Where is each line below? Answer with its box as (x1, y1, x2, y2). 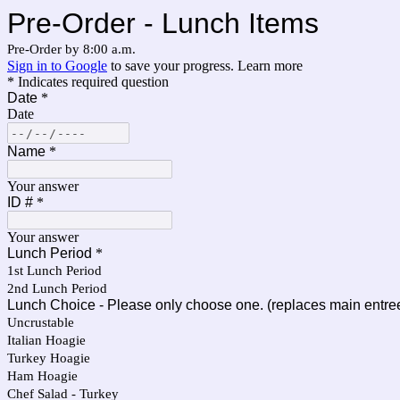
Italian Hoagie (7, 333, 86, 347)
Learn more (237, 58, 303, 73)
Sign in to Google (7, 58, 107, 73)
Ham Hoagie (7, 369, 78, 383)
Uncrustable (7, 315, 74, 329)
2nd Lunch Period (7, 281, 107, 296)
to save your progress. (107, 58, 237, 73)
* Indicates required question (7, 74, 169, 89)
